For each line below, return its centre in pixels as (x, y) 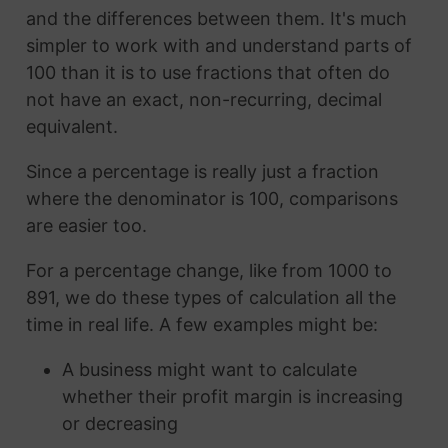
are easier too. (86, 226)
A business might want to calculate (209, 370)
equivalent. (71, 127)
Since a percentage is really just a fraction (202, 172)
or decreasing (119, 424)
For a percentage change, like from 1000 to (208, 271)
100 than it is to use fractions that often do (207, 73)
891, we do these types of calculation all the (210, 298)
